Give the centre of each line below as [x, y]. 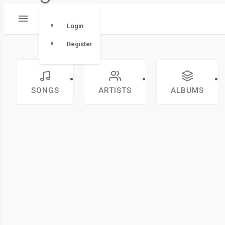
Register [80, 44]
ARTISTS [115, 90]
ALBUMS [187, 90]
